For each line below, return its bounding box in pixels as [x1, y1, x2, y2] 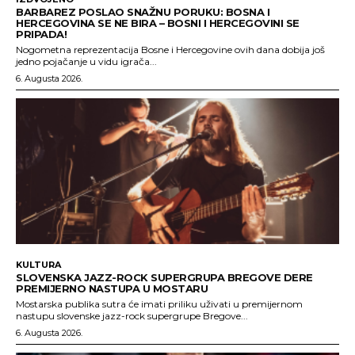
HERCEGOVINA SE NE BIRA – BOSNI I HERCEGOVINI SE [16, 17, 300, 30]
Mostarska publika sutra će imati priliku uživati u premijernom [16, 297, 303, 310]
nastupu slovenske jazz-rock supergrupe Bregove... [16, 309, 248, 322]
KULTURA [16, 258, 61, 270]
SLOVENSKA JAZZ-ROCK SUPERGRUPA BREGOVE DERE [16, 270, 313, 284]
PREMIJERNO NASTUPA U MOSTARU [16, 281, 208, 295]
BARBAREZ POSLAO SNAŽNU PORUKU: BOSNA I [16, 6, 269, 19]
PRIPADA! [16, 28, 67, 41]
